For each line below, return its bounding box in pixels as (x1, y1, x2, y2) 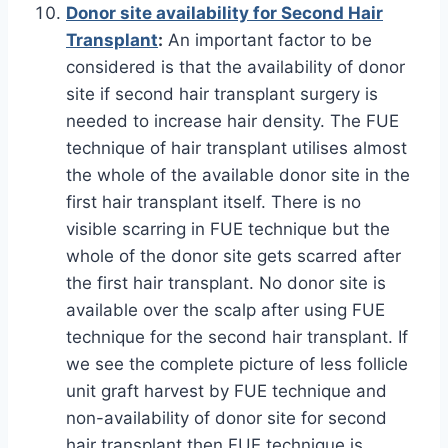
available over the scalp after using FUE (66, 300, 385, 320)
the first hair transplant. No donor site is (66, 273, 386, 293)
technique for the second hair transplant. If (66, 327, 408, 347)
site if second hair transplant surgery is (66, 84, 378, 104)
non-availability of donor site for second (66, 408, 387, 428)
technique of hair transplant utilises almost (66, 138, 407, 158)
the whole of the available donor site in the (66, 165, 410, 185)
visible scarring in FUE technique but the (66, 219, 390, 239)
